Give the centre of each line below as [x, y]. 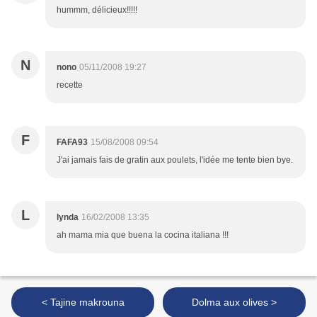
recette [70, 85]
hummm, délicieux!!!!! [97, 10]
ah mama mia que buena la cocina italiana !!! [143, 235]
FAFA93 [72, 143]
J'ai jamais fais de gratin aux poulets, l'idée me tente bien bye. [175, 160]
